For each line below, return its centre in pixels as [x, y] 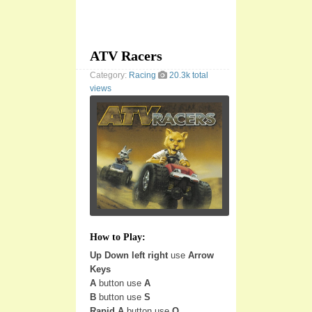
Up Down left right [129, 255]
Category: [109, 75]
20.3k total [188, 75]
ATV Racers [126, 56]
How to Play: [118, 237]
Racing [142, 75]
